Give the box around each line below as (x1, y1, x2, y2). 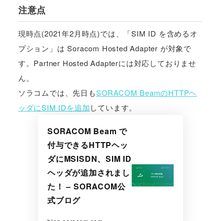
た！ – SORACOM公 (47, 180, 126, 192)
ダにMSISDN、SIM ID (47, 152, 132, 164)
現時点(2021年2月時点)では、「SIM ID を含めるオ (18, 28, 198, 38)
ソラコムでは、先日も (18, 87, 96, 98)
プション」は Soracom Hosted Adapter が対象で (18, 42, 191, 53)
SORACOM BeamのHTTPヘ (96, 87, 197, 98)
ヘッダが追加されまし (47, 166, 130, 178)
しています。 (90, 102, 137, 112)
